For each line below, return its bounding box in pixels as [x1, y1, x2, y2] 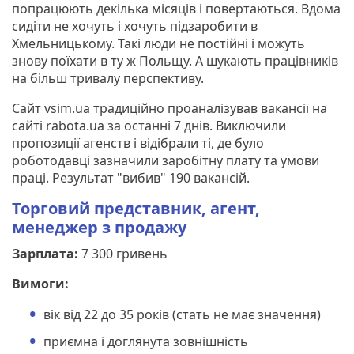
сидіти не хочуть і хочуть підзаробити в [12, 17, 258, 35]
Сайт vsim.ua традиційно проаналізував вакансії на [12, 99, 327, 117]
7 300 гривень [78, 244, 168, 262]
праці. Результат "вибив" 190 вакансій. [12, 168, 250, 186]
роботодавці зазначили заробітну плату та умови [12, 151, 319, 169]
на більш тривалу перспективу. [12, 69, 204, 87]
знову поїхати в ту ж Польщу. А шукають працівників [12, 51, 338, 70]
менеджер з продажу [12, 216, 186, 238]
